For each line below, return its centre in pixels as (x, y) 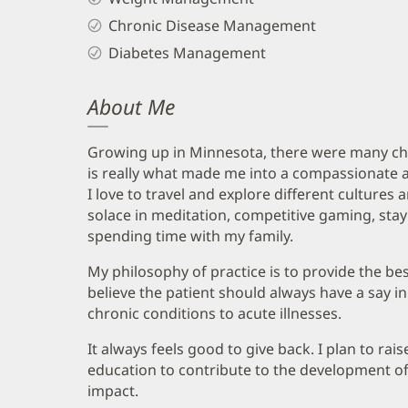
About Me (131, 107)
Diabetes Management (187, 52)
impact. (113, 390)
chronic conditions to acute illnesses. (214, 313)
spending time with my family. (190, 235)
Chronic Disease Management (212, 25)
